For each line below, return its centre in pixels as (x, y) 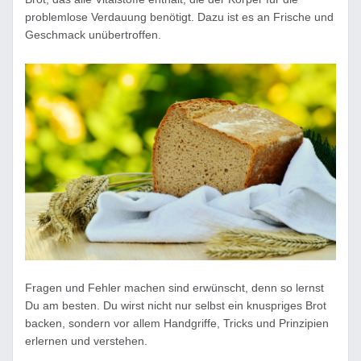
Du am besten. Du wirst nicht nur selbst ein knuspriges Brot (176, 306)
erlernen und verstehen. (86, 341)
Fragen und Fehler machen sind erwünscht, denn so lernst (174, 288)
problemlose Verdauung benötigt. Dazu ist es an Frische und (179, 17)
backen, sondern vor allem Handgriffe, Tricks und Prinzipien (177, 324)
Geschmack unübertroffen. (93, 35)
